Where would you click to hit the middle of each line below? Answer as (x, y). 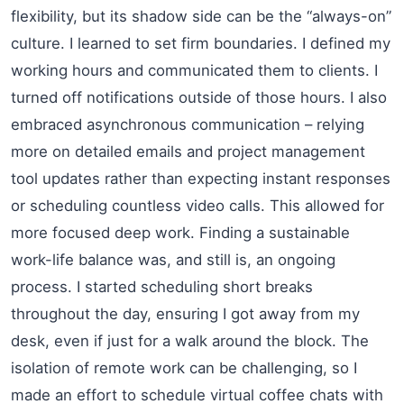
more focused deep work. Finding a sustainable (180, 232)
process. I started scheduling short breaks (162, 286)
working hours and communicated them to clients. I (194, 70)
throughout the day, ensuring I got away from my (185, 313)
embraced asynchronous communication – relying (188, 124)
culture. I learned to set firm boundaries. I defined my (201, 43)
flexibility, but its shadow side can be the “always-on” (201, 16)
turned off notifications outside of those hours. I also (199, 97)
